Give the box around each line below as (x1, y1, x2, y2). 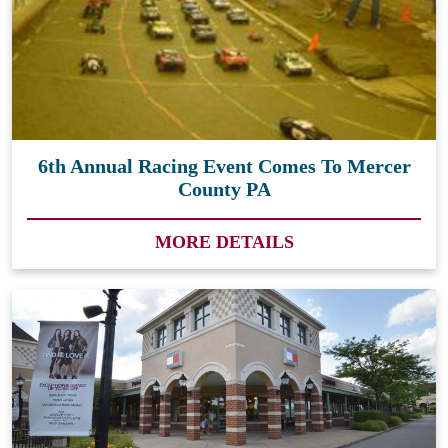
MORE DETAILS (154, 231, 294, 252)
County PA (177, 177, 271, 200)
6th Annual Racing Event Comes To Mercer (37, 154, 411, 177)
